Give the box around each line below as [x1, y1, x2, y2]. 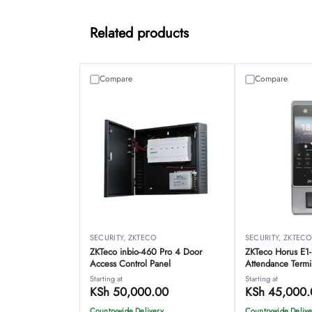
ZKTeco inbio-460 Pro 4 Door [89, 245, 202, 259]
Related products [89, 23, 189, 44]
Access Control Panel [89, 257, 171, 271]
